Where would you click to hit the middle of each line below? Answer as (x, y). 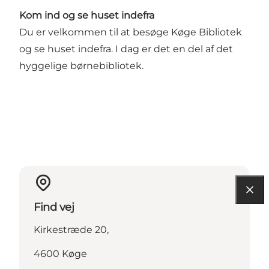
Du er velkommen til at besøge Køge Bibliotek (131, 32)
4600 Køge (60, 253)
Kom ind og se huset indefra (87, 15)
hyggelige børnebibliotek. (81, 65)
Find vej (54, 207)
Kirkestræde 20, (71, 229)
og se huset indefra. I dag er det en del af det (126, 49)
